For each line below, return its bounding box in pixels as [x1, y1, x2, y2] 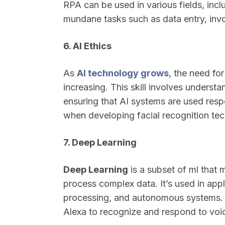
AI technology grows [77, 68, 169, 78]
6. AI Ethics [63, 41, 111, 51]
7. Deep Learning [63, 137, 137, 148]
